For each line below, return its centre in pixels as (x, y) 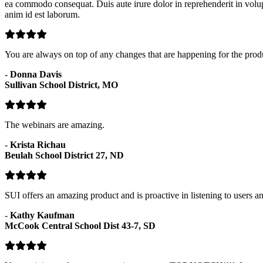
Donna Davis (36, 74)
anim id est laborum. (42, 14)
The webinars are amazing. (55, 124)
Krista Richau (38, 144)
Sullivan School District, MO (61, 85)
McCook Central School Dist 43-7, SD (80, 225)
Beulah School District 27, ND (64, 155)
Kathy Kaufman (42, 215)
